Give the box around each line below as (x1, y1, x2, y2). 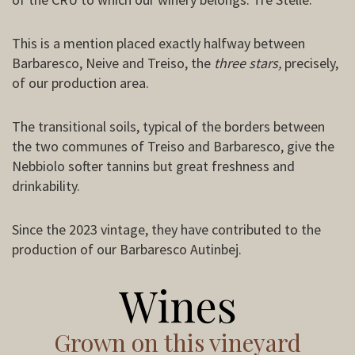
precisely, (281, 53, 338, 72)
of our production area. (12, 73, 149, 92)
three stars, (214, 53, 281, 72)
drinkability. (12, 176, 80, 195)
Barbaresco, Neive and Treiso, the (12, 53, 214, 72)
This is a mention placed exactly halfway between (12, 33, 305, 52)
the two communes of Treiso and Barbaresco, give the (12, 136, 334, 155)
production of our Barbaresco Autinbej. (12, 239, 242, 258)
